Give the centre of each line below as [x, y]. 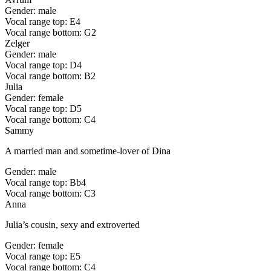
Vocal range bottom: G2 [51, 33]
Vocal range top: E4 [43, 22]
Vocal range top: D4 [43, 65]
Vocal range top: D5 [43, 109]
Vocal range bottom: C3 [50, 194]
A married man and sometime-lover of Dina [88, 151]
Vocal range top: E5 [43, 256]
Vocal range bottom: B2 [50, 76]
